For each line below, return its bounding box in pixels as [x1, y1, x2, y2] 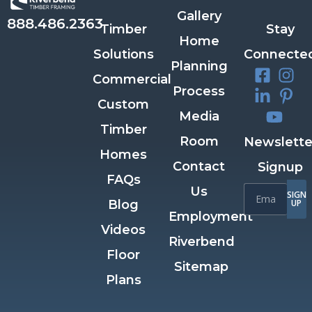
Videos [101, 222, 146, 238]
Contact [173, 159, 226, 175]
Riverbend [168, 234, 235, 250]
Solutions [93, 47, 154, 63]
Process [173, 84, 226, 100]
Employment [168, 209, 253, 225]
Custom [97, 97, 150, 113]
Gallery [176, 8, 221, 24]
